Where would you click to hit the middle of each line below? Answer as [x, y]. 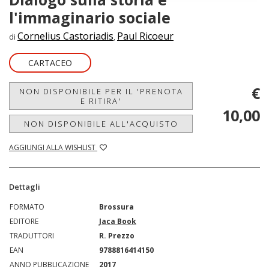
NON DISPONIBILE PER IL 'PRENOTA [101, 91]
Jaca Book [118, 221]
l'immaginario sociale [90, 17]
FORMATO [27, 207]
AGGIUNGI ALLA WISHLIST [53, 147]
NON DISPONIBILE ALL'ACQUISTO [101, 123]
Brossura [116, 207]
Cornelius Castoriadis [65, 36]
